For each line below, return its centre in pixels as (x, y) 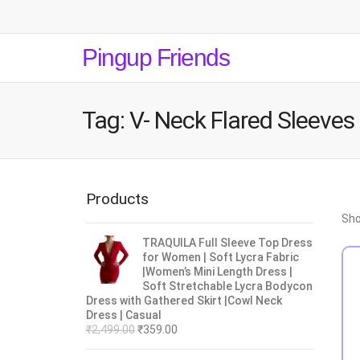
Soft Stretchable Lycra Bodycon (227, 286)
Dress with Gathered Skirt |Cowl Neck (184, 301)
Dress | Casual (124, 315)
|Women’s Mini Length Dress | (217, 272)
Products (117, 199)
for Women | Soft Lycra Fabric (221, 257)
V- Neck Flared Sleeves (242, 120)
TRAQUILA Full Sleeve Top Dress (227, 243)
